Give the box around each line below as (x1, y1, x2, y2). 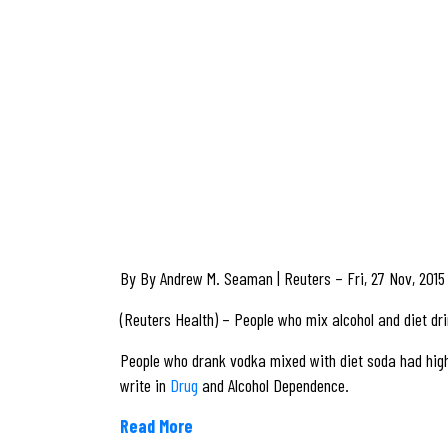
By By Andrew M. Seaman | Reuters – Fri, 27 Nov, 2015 (120, 266, 445, 289)
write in (120, 373, 170, 396)
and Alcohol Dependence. (198, 373, 349, 396)
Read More (120, 414, 193, 437)
